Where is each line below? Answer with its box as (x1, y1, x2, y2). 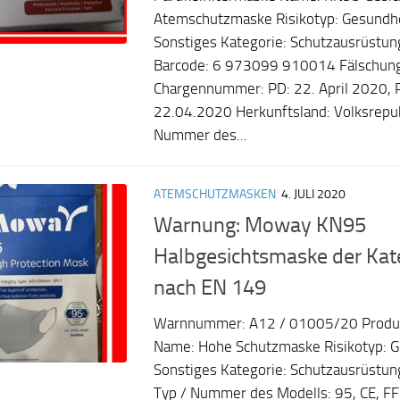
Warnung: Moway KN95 (154, 212, 371, 237)
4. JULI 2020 (281, 187, 346, 203)
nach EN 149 (154, 274, 266, 300)
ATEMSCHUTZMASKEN (154, 187, 276, 203)
